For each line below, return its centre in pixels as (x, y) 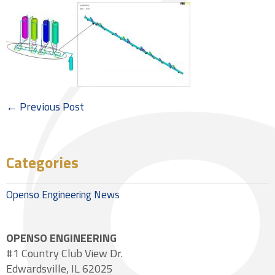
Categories (42, 163)
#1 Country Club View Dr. (64, 253)
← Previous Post (45, 107)
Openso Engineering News (63, 195)
